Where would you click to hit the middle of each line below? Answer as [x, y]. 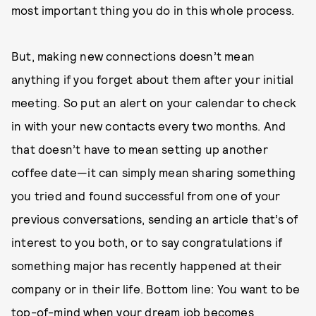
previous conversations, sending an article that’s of [155, 219]
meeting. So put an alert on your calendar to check [154, 102]
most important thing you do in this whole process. [153, 10]
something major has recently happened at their [147, 265]
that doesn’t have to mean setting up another [140, 149]
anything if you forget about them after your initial [153, 79]
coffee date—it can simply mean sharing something [154, 172]
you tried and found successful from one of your [146, 195]
